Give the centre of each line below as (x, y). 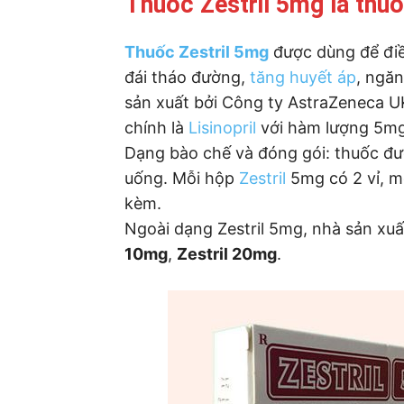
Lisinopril (222, 127)
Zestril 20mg (227, 253)
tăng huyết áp (303, 77)
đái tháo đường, (187, 77)
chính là (156, 127)
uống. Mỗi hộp (182, 178)
